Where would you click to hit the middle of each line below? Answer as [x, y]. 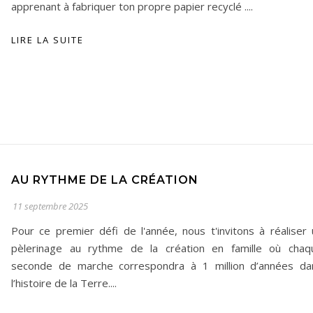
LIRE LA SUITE [48, 40]
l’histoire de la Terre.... [64, 283]
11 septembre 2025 [50, 206]
